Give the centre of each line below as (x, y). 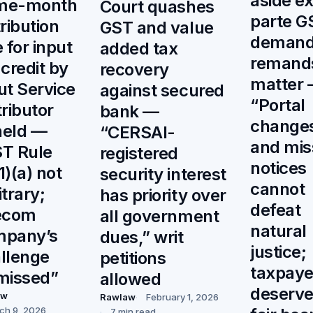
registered (139, 154)
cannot (278, 189)
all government (159, 217)
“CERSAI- (137, 133)
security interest (163, 175)
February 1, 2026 (182, 297)
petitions (133, 259)
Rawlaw (117, 297)
